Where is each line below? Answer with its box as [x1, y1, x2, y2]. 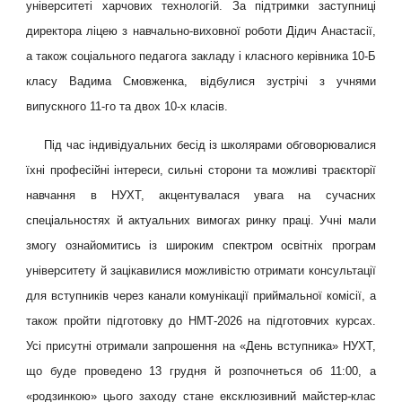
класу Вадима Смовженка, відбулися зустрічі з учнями [26, 74, 376, 88]
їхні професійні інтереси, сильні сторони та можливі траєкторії [26, 163, 376, 177]
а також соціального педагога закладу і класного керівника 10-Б [26, 49, 376, 63]
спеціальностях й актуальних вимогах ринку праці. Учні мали [26, 214, 376, 227]
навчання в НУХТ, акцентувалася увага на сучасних [26, 188, 376, 202]
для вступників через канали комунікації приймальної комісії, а [26, 289, 376, 302]
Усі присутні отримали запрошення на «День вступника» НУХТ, [26, 339, 376, 353]
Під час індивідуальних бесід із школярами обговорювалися [44, 138, 376, 152]
